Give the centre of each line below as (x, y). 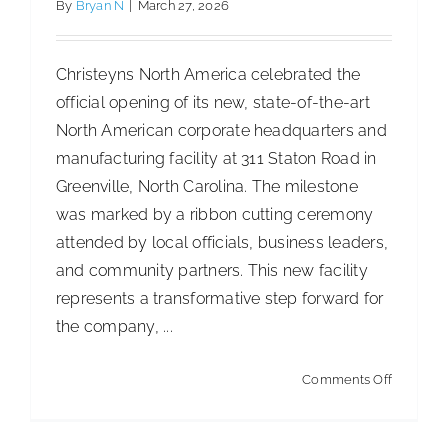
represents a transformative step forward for (220, 298)
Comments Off (347, 379)
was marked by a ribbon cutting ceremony (215, 214)
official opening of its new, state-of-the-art (213, 102)
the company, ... (114, 326)
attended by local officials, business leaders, (222, 242)
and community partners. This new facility (212, 270)
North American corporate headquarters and (221, 130)
